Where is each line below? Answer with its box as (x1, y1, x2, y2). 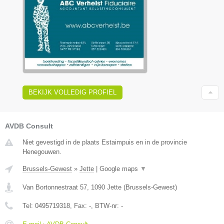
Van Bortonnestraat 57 (22, 183, 87, 191)
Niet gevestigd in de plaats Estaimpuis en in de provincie (22, 138, 187, 146)
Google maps (99, 164, 140, 172)
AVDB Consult (5, 121, 53, 130)
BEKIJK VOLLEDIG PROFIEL (28, 88, 116, 96)
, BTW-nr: (91, 201, 121, 209)
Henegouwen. (22, 147, 61, 155)
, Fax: (70, 201, 89, 209)
